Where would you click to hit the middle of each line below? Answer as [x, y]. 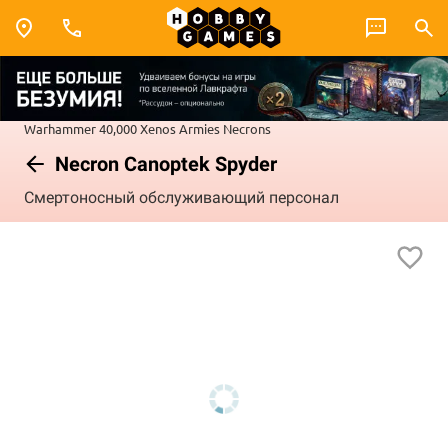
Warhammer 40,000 [80, 128]
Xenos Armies [180, 128]
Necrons [247, 128]
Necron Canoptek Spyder [163, 163]
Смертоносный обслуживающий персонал [181, 198]
